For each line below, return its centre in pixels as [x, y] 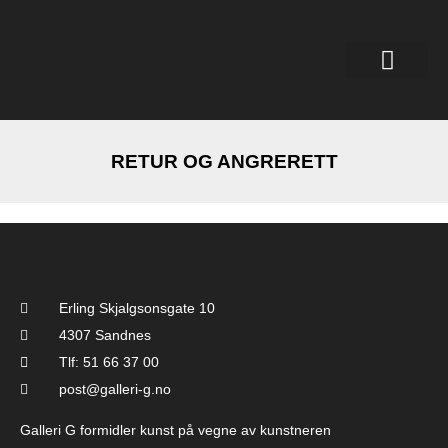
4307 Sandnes [104, 335]
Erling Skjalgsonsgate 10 [136, 308]
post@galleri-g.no [114, 389]
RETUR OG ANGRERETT [224, 161]
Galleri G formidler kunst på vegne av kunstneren [175, 430]
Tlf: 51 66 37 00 [108, 362]
